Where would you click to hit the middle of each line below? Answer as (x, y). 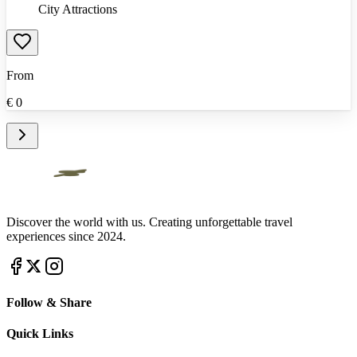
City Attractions (78, 9)
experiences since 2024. (66, 236)
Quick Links (40, 334)
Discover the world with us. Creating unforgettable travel (149, 222)
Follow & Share (49, 302)
